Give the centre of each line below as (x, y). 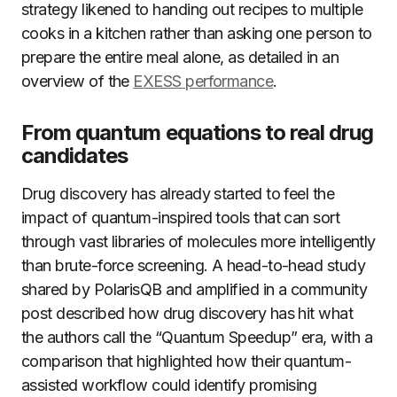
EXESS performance (203, 81)
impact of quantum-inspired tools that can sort (181, 218)
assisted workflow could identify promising (169, 385)
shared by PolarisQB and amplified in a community (195, 289)
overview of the (78, 81)
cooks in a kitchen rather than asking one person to (197, 33)
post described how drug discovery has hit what (187, 313)
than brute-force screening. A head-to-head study (194, 265)
